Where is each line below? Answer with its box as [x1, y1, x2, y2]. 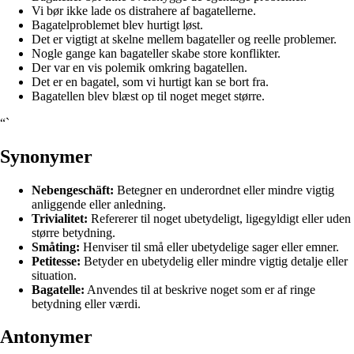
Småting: [32, 239, 80, 254]
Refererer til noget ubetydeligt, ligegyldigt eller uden [88, 211, 351, 225]
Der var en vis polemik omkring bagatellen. [32, 60, 247, 74]
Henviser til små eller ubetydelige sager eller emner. [80, 239, 339, 254]
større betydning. [32, 225, 115, 239]
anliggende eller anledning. [32, 197, 166, 211]
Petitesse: [32, 254, 81, 268]
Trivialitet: [32, 211, 88, 225]
